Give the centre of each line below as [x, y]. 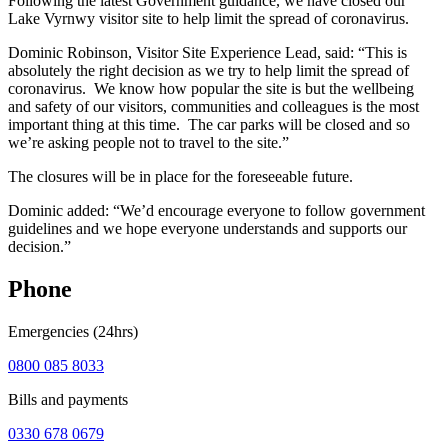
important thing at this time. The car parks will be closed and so [209, 124]
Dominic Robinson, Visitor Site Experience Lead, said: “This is [207, 52]
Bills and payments [68, 399]
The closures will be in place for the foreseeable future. [180, 176]
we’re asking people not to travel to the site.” [148, 142]
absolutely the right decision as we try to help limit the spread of [208, 70]
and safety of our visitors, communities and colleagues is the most [213, 106]
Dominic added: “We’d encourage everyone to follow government [216, 210]
